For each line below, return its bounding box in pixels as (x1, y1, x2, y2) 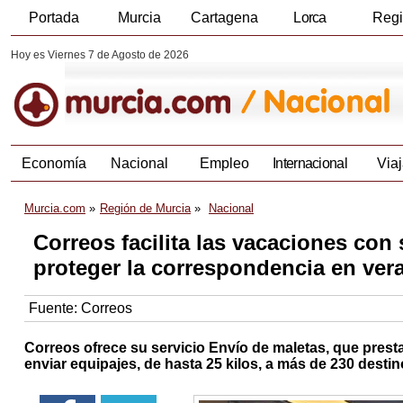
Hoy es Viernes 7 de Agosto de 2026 (11, 49, 189, 61)
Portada (28, 10, 79, 25)
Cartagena (191, 10, 258, 25)
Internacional (273, 156, 347, 172)
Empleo (200, 156, 249, 172)
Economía (21, 156, 86, 172)
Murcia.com (24, 201, 85, 216)
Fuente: (29, 300, 81, 317)
